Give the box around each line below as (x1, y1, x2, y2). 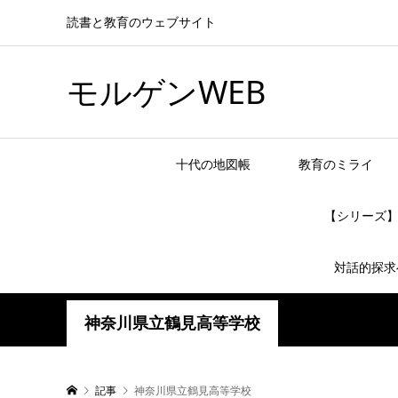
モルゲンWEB (66, 70, 266, 114)
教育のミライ (298, 157, 373, 171)
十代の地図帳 (175, 157, 251, 171)
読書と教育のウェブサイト (66, 15, 216, 29)
